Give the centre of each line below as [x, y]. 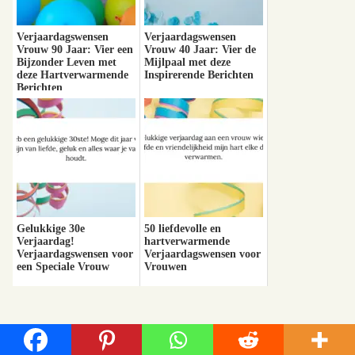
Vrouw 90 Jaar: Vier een [75, 49]
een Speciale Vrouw [63, 266]
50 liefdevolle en [183, 228]
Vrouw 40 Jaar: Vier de [200, 49]
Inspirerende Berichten [199, 74]
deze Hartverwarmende [73, 74]
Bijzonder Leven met [67, 62]
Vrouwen [166, 266]
